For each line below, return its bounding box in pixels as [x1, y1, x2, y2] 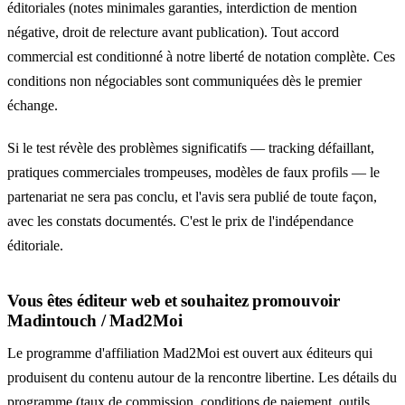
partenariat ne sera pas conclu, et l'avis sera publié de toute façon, [7, 188, 377, 204]
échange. [7, 97, 58, 113]
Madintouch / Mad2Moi [7, 311, 183, 331]
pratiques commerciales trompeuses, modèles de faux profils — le [7, 164, 380, 180]
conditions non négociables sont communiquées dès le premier [7, 72, 362, 89]
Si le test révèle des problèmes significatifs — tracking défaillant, [7, 139, 374, 155]
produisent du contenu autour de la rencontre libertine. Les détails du [7, 370, 397, 386]
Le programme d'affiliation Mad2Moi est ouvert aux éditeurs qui [7, 345, 372, 362]
